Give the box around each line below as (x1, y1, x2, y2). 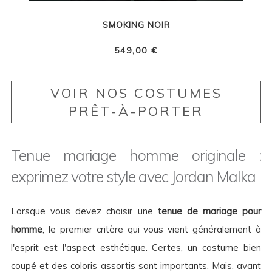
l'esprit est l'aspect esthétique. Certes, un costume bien (11, 242, 261, 254)
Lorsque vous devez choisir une (11, 205, 158, 217)
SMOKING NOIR (102, 19, 170, 31)
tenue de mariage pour (157, 205, 261, 217)
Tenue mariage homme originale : (11, 146, 261, 165)
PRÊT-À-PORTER (69, 103, 203, 120)
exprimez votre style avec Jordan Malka (11, 167, 256, 186)
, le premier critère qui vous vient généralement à (42, 223, 261, 236)
